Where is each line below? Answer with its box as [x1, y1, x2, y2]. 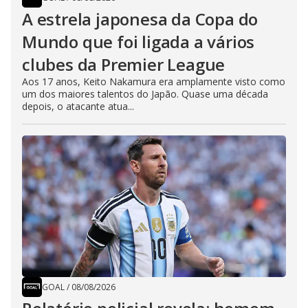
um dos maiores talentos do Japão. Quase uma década [22, 87, 268, 101]
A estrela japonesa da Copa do [22, 8, 258, 31]
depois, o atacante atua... [22, 100, 134, 113]
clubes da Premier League [22, 53, 225, 76]
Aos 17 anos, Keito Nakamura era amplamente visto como [22, 75, 285, 89]
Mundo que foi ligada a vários [22, 30, 255, 54]
